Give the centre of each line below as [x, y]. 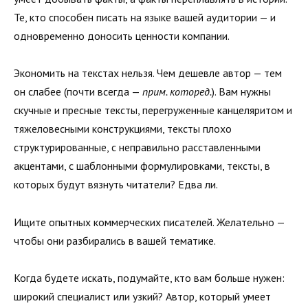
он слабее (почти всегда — [78, 92]
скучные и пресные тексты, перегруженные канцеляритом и [153, 110]
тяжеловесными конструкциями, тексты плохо [123, 129]
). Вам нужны [241, 92]
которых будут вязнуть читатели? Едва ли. [116, 185]
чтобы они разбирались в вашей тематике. [115, 240]
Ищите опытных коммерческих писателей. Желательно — [149, 222]
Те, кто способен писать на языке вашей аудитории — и [145, 18]
